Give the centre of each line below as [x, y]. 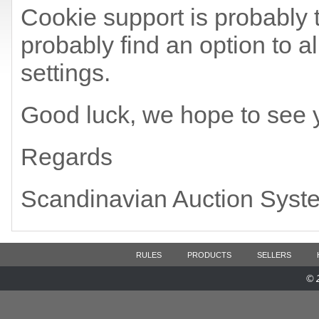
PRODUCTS [209, 255]
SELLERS [274, 255]
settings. [66, 73]
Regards [67, 157]
